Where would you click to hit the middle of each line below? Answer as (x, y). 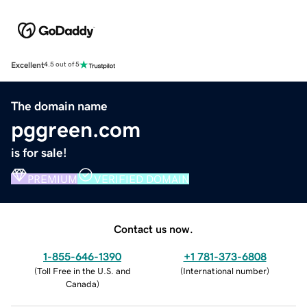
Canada (81, 284)
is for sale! (39, 152)
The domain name (59, 106)
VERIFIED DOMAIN (142, 179)
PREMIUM (52, 179)
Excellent (27, 65)
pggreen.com (76, 129)
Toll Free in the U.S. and (84, 271)
